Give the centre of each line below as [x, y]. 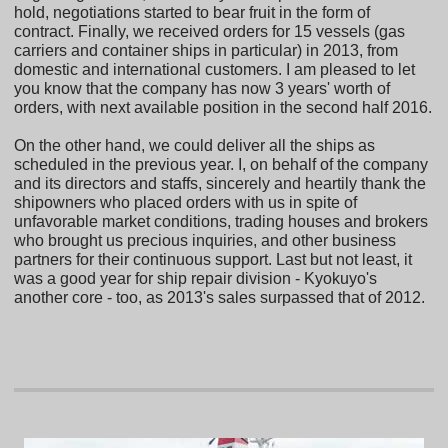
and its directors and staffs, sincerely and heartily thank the [220, 184]
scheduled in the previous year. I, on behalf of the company [221, 165]
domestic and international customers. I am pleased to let [215, 70]
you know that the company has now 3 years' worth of [202, 89]
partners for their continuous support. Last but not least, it [213, 260]
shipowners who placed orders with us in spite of [186, 203]
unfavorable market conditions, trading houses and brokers [221, 222]
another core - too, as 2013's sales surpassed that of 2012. [220, 298]
